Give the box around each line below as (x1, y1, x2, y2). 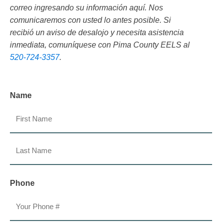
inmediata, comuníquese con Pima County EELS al (10, 41, 190, 50)
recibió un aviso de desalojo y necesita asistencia (10, 28, 184, 37)
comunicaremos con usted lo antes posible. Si (10, 16, 171, 25)
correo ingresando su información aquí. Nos (10, 3, 163, 12)
